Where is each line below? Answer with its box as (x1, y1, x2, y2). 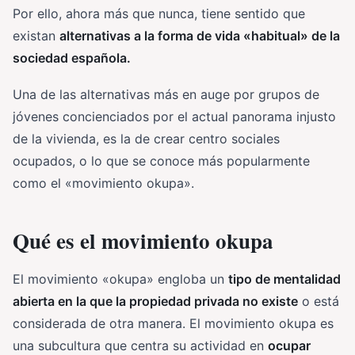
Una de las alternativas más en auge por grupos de (13, 86, 319, 102)
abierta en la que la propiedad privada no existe (13, 293, 298, 309)
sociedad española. (13, 50, 131, 66)
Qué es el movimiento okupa (13, 225, 273, 256)
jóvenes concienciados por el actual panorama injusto (13, 109, 336, 124)
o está (298, 293, 339, 309)
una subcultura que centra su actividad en (13, 338, 268, 353)
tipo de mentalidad (228, 271, 341, 287)
